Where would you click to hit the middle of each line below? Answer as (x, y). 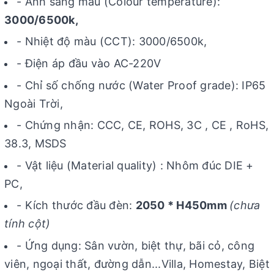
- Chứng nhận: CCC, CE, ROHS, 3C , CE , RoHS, (143, 125)
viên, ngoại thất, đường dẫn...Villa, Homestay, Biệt (137, 264)
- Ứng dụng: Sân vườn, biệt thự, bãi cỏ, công (135, 245)
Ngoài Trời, (34, 103)
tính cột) (28, 224)
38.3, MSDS (35, 144)
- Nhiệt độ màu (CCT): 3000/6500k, (112, 42)
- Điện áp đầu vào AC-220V (89, 63)
